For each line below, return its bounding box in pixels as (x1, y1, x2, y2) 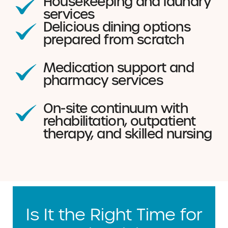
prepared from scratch (43, 31, 184, 49)
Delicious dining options (43, 18, 191, 36)
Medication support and (43, 59, 194, 77)
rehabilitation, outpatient (43, 112, 196, 130)
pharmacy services (43, 72, 163, 90)
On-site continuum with (43, 100, 188, 118)
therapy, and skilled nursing (43, 125, 212, 143)
